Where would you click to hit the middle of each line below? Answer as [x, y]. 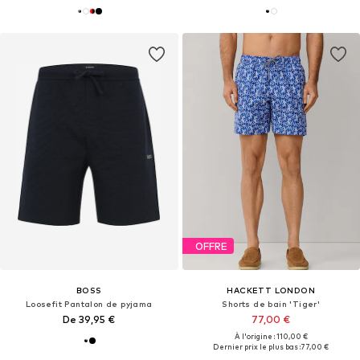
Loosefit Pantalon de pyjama [89, 304]
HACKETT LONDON [271, 290]
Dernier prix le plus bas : [257, 347]
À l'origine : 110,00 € [271, 337]
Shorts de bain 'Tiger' [271, 304]
